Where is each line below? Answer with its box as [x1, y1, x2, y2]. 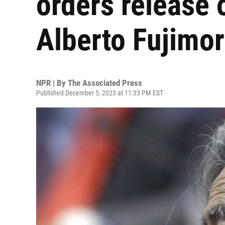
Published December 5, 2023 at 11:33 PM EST [36, 89, 163, 97]
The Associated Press [68, 78, 142, 88]
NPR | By [36, 78, 68, 88]
